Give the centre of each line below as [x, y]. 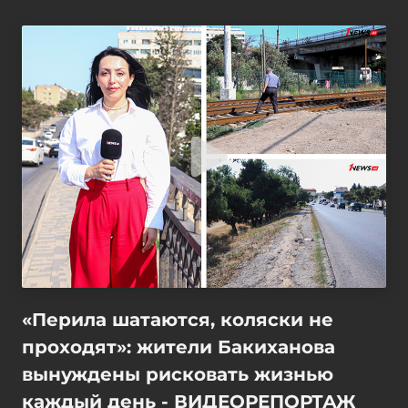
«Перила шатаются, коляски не [178, 319]
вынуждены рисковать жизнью [178, 374]
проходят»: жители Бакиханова [178, 347]
